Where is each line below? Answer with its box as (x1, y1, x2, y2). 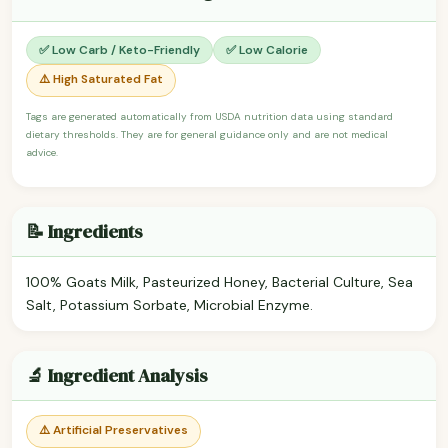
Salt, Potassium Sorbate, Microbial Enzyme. (26, 295, 313, 314)
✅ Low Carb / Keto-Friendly (39, 41, 200, 58)
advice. (26, 145, 58, 159)
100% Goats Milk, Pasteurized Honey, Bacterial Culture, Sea (26, 272, 413, 291)
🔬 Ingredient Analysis (26, 362, 208, 388)
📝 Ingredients (26, 218, 143, 244)
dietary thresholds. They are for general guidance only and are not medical (26, 127, 388, 141)
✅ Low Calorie (226, 41, 308, 58)
